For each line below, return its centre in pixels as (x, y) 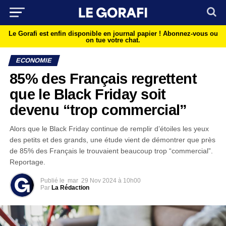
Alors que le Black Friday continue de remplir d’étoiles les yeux (109, 129)
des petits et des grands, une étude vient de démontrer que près (112, 140)
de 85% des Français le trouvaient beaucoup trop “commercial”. (111, 151)
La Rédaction (70, 188)
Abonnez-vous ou (190, 34)
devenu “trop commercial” (98, 110)
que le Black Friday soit (88, 94)
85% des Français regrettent (103, 79)
